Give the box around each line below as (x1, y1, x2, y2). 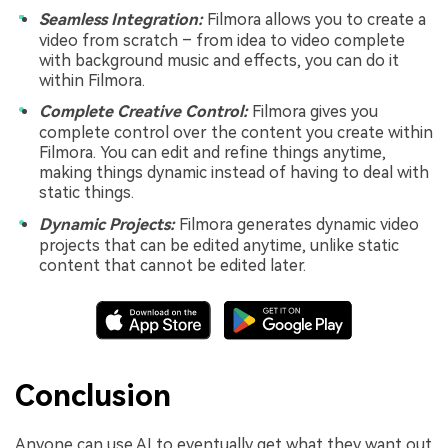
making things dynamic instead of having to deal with (39, 163, 429, 183)
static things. (39, 183, 134, 203)
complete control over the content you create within (39, 123, 433, 143)
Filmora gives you (252, 102, 378, 122)
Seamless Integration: (39, 9, 207, 29)
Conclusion (15, 378, 171, 414)
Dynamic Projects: (39, 214, 175, 234)
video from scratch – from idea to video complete (39, 30, 405, 50)
